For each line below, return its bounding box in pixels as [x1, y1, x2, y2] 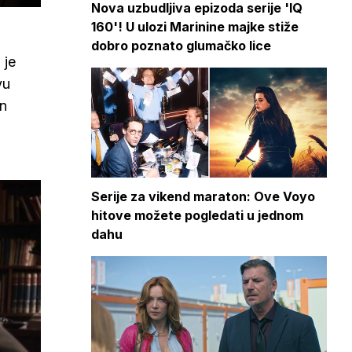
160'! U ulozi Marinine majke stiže [91, 19, 299, 35]
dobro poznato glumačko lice [91, 38, 271, 53]
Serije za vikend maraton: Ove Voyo [91, 189, 315, 204]
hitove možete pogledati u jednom [91, 207, 303, 223]
